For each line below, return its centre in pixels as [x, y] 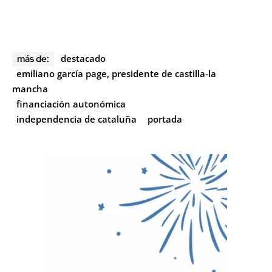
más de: [33, 59]
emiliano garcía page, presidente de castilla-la [116, 74]
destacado [83, 59]
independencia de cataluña [76, 119]
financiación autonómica [71, 104]
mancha [30, 89]
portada [165, 119]
